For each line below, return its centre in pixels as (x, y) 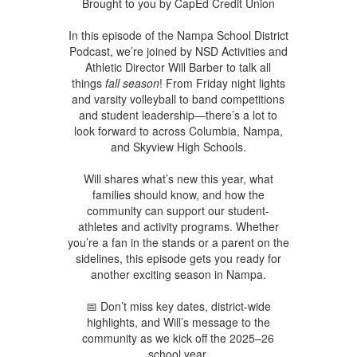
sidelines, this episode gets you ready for (178, 258)
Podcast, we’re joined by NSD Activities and (178, 51)
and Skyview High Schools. (178, 146)
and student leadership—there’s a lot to (178, 114)
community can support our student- (178, 210)
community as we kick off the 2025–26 (178, 337)
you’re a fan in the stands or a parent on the (178, 242)
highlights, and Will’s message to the (178, 322)
